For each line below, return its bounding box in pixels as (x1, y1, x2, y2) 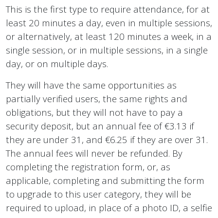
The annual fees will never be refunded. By (6, 147, 182, 160)
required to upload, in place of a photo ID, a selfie (6, 201, 212, 214)
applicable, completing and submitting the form (6, 174, 204, 187)
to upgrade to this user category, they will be (6, 188, 191, 200)
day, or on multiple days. (6, 57, 108, 70)
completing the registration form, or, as (6, 161, 170, 173)
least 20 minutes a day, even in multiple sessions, (6, 17, 212, 29)
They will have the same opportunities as (6, 79, 177, 91)
